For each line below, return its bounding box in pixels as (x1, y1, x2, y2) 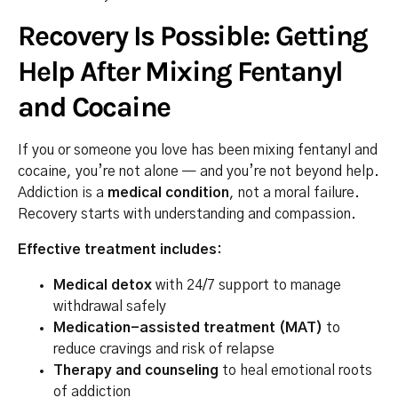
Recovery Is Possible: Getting (18, 19, 368, 52)
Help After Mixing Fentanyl (18, 54, 343, 88)
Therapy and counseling (53, 362, 219, 378)
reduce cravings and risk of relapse (53, 341, 275, 356)
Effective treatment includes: (18, 242, 222, 257)
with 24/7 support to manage (152, 277, 341, 292)
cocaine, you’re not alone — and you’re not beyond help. (18, 163, 379, 179)
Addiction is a (18, 185, 107, 200)
